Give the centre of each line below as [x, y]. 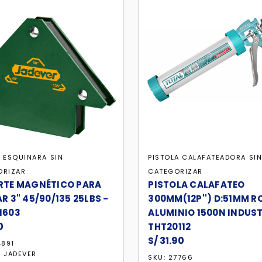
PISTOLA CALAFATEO [196, 185]
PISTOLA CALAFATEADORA [197, 157]
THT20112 [170, 227]
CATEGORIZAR [175, 171]
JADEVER [20, 254]
